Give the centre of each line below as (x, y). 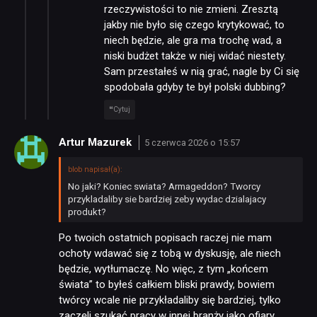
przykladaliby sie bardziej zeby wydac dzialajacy (167, 198)
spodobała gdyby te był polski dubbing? (195, 87)
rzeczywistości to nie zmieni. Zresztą (191, 10)
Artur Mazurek (97, 143)
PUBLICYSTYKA (152, 124)
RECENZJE (136, 79)
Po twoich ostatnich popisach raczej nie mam (165, 237)
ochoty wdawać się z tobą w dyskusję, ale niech (170, 253)
